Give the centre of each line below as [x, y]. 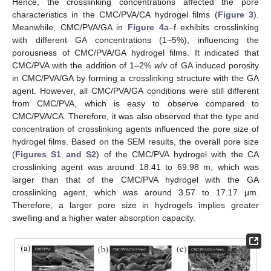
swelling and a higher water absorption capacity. [104, 218]
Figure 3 [236, 15]
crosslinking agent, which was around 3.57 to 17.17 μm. [135, 193]
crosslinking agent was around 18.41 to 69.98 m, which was [135, 167]
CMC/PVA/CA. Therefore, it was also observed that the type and [135, 116]
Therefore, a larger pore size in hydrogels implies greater [135, 205]
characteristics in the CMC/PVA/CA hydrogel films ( [115, 15]
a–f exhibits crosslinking [211, 28]
